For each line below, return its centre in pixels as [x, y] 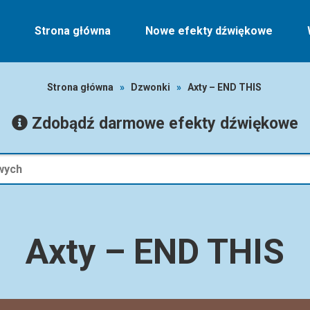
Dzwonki [150, 87]
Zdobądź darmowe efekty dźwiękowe [163, 124]
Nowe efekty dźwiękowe [209, 31]
